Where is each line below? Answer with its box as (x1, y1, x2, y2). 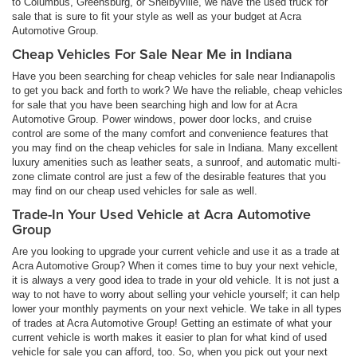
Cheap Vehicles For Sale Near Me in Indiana (12, 43, 292, 64)
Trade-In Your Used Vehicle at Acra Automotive (12, 203, 311, 224)
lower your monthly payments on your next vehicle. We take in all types (12, 302, 342, 315)
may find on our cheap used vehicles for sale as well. (12, 184, 257, 197)
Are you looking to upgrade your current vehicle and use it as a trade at (12, 245, 339, 257)
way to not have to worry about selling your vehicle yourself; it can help (12, 288, 339, 300)
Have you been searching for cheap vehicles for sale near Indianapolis (12, 69, 335, 82)
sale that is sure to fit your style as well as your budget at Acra (12, 10, 301, 22)
